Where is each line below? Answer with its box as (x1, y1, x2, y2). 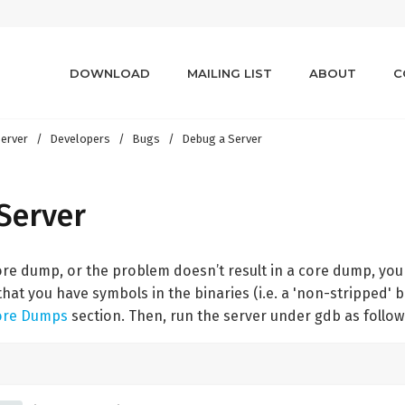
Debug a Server (182, 131, 263, 146)
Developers (50, 131, 111, 146)
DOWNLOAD (70, 65, 151, 80)
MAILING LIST (187, 65, 272, 80)
